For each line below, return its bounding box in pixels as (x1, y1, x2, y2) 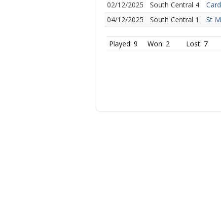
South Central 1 (149, 15, 199, 24)
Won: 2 (147, 39, 170, 48)
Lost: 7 (185, 39, 208, 48)
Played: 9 (109, 39, 138, 48)
